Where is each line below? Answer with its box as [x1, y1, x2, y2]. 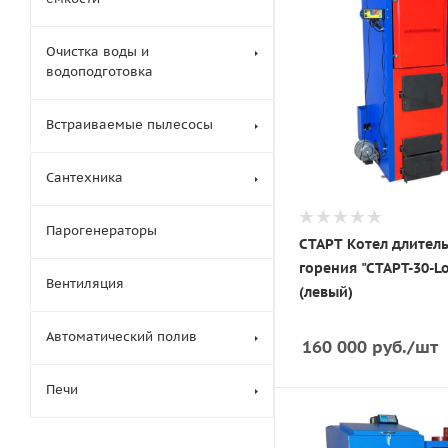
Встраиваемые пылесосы [46, 116, 213, 133]
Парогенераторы [46, 222, 157, 239]
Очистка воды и [46, 43, 149, 60]
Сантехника [46, 169, 123, 186]
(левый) [299, 282, 353, 301]
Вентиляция [46, 275, 124, 292]
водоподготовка [46, 63, 153, 80]
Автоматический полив [46, 328, 197, 345]
